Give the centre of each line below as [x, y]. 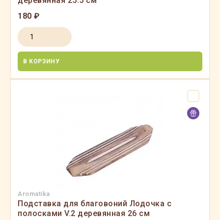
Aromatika [34, 194]
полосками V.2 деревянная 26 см [84, 213]
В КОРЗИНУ [41, 61]
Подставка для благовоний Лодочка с [95, 204]
